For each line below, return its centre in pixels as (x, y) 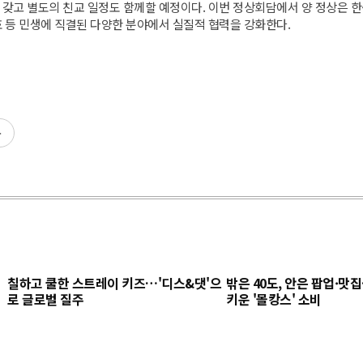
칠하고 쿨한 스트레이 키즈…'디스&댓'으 (114, 283)
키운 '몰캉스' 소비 (274, 299)
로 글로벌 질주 (45, 299)
